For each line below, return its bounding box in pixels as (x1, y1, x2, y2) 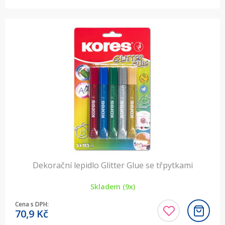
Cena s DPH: (15, 200, 49, 209)
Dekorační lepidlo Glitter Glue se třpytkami (32, 160, 193, 171)
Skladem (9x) (90, 182, 135, 192)
